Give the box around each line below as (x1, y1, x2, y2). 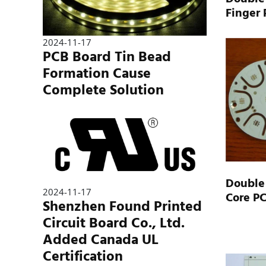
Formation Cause (43, 61, 151, 85)
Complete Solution (43, 78, 164, 102)
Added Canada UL (43, 228, 159, 252)
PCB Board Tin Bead (43, 45, 171, 68)
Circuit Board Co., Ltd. (43, 211, 185, 235)
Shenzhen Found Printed (43, 195, 202, 218)
